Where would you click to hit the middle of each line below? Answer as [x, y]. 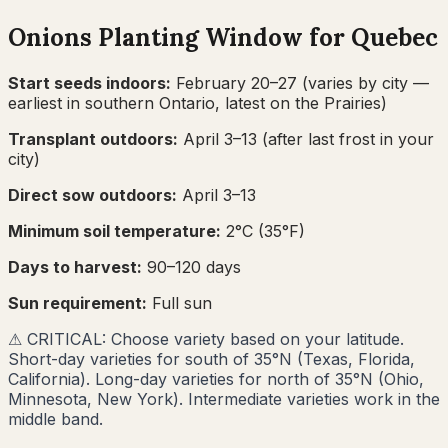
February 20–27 [236, 82]
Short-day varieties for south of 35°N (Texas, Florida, [211, 358]
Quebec [394, 37]
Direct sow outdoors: [92, 194]
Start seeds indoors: [89, 82]
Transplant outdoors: [93, 138]
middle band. [55, 418]
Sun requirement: [77, 302]
